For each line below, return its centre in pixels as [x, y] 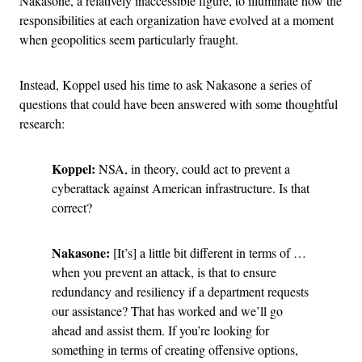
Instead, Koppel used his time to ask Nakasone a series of [165, 84]
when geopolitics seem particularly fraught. [129, 39]
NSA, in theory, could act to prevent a [193, 168]
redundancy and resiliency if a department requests [180, 291]
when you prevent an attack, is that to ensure [164, 271]
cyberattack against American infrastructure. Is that [181, 187]
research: [42, 123]
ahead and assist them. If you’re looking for [160, 330]
